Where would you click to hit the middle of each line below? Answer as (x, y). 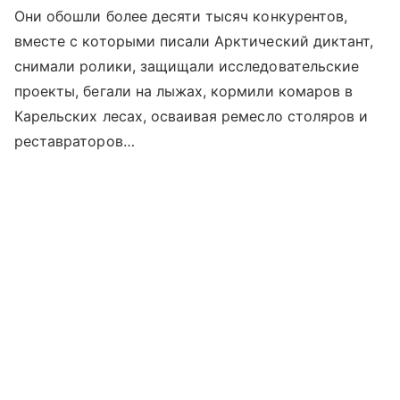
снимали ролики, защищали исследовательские (187, 66)
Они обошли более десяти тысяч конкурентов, (181, 16)
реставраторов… (75, 141)
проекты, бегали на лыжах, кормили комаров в (184, 91)
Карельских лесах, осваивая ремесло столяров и (192, 116)
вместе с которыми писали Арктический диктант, (194, 41)
